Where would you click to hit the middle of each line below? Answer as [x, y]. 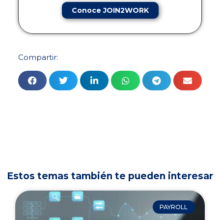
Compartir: [38, 57]
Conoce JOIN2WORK [110, 10]
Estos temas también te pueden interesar [110, 176]
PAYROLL [174, 207]
